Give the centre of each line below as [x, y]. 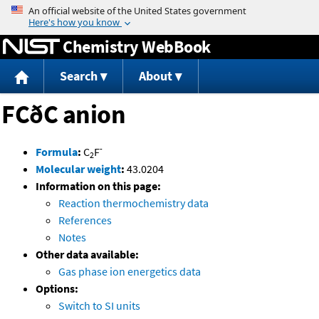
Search [78, 76]
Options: [57, 289]
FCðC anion [63, 115]
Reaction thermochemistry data [134, 203]
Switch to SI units [99, 306]
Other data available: [87, 255]
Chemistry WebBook [137, 46]
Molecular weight [78, 169]
